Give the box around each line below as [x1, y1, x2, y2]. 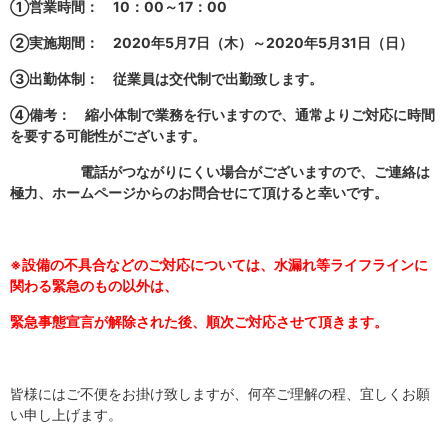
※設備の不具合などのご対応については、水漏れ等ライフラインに [10, 256, 428, 273]
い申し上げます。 [10, 406, 122, 423]
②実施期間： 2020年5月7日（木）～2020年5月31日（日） [10, 34, 413, 51]
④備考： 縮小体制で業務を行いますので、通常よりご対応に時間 [10, 106, 435, 123]
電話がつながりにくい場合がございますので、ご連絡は [10, 163, 430, 180]
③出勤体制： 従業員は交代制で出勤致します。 [10, 70, 323, 87]
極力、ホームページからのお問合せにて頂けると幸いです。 [10, 184, 388, 201]
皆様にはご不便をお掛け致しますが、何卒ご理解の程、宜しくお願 [10, 385, 430, 402]
